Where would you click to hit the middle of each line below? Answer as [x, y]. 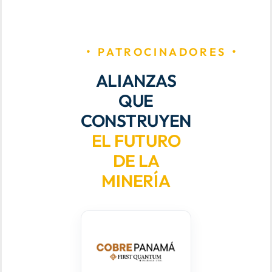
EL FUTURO [136, 141]
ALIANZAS [136, 81]
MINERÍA [136, 181]
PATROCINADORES [162, 52]
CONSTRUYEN [136, 121]
